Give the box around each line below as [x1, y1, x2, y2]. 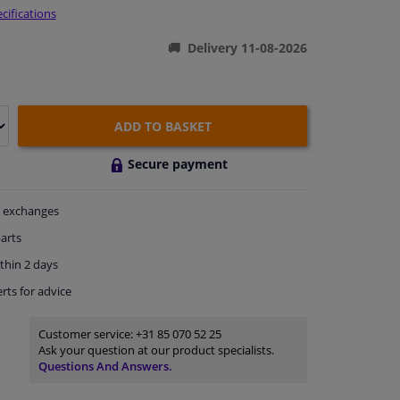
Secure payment [128, 155, 229, 173]
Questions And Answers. [37, 358, 172, 375]
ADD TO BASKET [113, 117, 212, 135]
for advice [16, 283, 71, 300]
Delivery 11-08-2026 [187, 39, 307, 57]
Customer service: [37, 326, 136, 343]
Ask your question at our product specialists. [37, 342, 274, 359]
